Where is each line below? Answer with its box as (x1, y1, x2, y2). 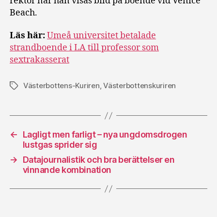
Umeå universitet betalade (47, 30, 156, 42)
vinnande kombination (22, 165, 111, 175)
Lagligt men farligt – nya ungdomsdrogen (22, 129, 187, 140)
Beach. (10, 7, 37, 18)
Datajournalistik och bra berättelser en (22, 155, 175, 165)
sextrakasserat (10, 54, 69, 66)
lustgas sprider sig (22, 139, 97, 150)
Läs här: (10, 30, 47, 42)
